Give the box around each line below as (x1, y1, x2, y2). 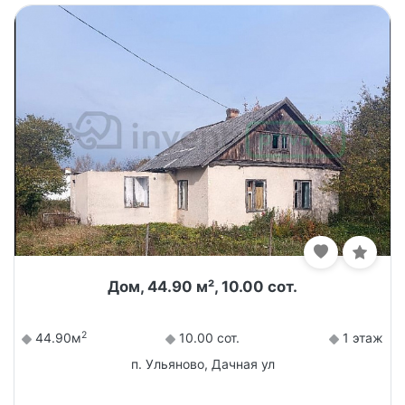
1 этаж (338, 330, 383, 346)
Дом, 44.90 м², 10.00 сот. (108, 278, 297, 297)
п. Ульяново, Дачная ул (130, 356, 275, 372)
